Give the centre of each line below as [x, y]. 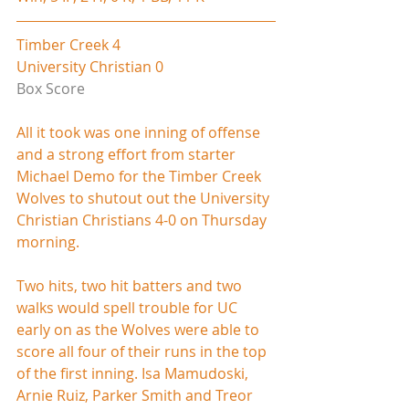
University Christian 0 [90, 66]
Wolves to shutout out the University [145, 198]
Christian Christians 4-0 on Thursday [143, 220]
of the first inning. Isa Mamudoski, [134, 373]
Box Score [51, 88]
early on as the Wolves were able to [140, 329]
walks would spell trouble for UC [129, 307]
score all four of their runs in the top [143, 351]
